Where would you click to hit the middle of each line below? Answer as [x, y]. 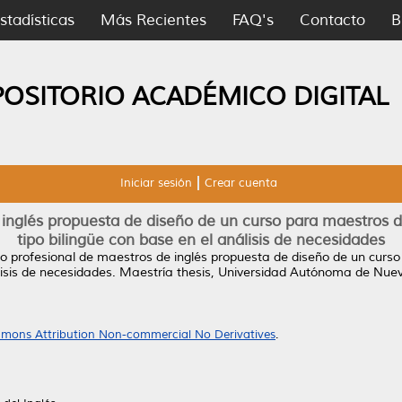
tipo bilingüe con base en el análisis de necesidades [201, 240]
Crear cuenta [240, 183]
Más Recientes [153, 20]
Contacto [332, 20]
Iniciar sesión [156, 183]
